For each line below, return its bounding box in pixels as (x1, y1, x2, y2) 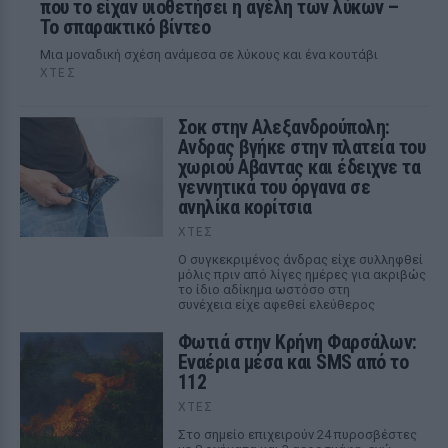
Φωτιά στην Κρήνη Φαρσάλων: (177, 330, 417, 354)
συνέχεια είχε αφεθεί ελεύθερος (177, 297, 375, 312)
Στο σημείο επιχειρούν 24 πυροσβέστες (177, 427, 417, 442)
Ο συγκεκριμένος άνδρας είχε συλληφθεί (177, 252, 423, 267)
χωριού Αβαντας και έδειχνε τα (177, 155, 421, 179)
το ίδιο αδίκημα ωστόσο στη (177, 282, 350, 297)
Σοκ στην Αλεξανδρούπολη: (177, 115, 390, 139)
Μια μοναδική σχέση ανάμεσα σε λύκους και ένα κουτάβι (40, 47, 378, 62)
